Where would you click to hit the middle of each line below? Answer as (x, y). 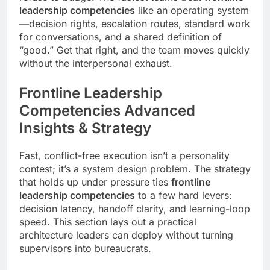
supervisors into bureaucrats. (85, 249)
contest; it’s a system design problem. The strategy (135, 169)
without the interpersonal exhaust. (96, 64)
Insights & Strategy (85, 128)
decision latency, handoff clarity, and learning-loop (135, 209)
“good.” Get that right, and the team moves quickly (134, 50)
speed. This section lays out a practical (108, 222)
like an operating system (192, 11)
